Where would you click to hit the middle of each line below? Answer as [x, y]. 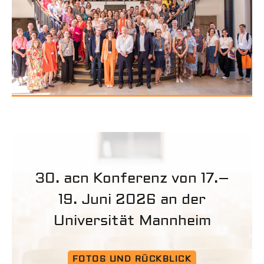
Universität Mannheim [132, 221]
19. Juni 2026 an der [132, 200]
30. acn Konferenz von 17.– [132, 179]
